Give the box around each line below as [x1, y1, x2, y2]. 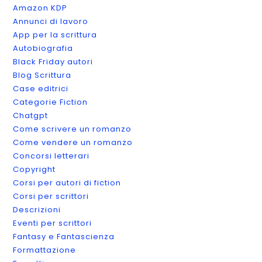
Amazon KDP [13, 2, 68, 13]
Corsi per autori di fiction [13, 177, 122, 188]
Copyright [13, 163, 56, 175]
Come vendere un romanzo [13, 136, 133, 148]
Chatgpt [13, 109, 49, 121]
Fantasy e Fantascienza [13, 230, 115, 242]
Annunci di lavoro [13, 15, 89, 27]
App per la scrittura [13, 29, 98, 40]
